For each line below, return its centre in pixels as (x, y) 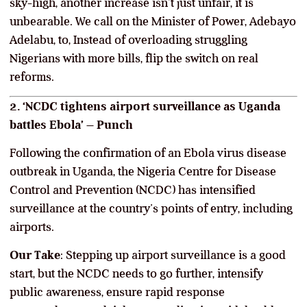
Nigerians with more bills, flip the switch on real (134, 58)
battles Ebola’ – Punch (71, 124)
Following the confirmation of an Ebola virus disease (148, 152)
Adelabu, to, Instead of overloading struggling (128, 39)
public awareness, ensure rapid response (117, 292)
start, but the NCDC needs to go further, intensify (136, 273)
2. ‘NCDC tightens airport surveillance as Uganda (145, 106)
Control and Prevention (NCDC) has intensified (133, 189)
